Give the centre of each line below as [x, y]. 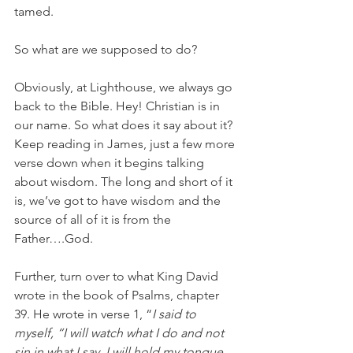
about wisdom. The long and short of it [125, 182]
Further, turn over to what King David [118, 276]
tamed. [35, 11]
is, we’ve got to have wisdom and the [119, 201]
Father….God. [54, 238]
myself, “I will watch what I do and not [121, 333]
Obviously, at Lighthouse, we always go [125, 87]
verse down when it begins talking [111, 163]
